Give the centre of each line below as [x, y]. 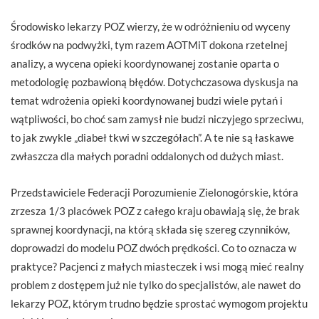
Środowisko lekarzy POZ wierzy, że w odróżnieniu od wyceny [151, 26]
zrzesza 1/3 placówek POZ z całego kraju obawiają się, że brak [155, 210]
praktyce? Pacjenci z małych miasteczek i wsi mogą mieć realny [157, 266]
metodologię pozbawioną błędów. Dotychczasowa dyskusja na [155, 82]
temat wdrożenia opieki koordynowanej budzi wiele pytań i [147, 100]
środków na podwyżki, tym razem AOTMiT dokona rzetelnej [149, 45]
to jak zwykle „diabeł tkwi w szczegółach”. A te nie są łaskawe [152, 137]
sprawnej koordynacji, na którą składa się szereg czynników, [150, 229]
